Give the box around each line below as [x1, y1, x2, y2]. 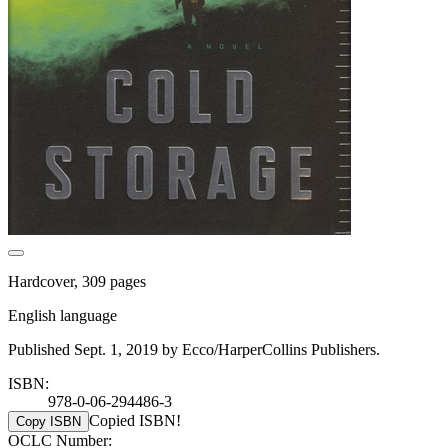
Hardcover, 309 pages [8, 272, 146, 290]
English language [8, 306, 117, 324]
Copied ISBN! [89, 411, 181, 429]
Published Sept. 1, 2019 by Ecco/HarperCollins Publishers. [8, 340, 380, 358]
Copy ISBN [16, 413, 81, 429]
